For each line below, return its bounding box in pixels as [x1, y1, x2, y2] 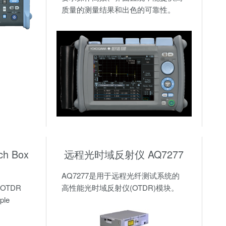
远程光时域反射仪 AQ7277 [64, 147, 184, 162]
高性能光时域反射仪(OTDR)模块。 [61, 182, 179, 193]
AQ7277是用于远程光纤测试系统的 [61, 170, 180, 181]
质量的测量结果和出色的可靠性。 [61, 4, 175, 15]
